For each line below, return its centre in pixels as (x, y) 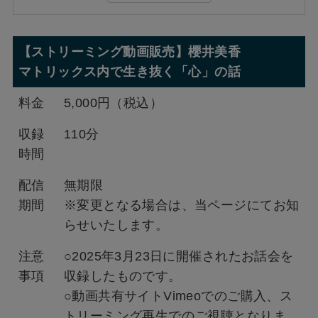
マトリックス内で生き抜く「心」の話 (130, 72)
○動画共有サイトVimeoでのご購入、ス (179, 296)
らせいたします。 (116, 225)
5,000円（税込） (114, 103)
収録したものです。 (123, 276)
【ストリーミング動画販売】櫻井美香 (130, 52)
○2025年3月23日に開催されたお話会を (179, 257)
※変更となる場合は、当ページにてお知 (182, 205)
